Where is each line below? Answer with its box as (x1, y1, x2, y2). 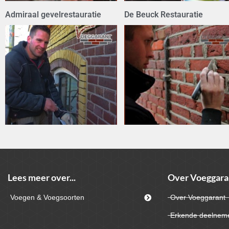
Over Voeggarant (170, 193, 225, 202)
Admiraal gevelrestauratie (5, 10, 101, 20)
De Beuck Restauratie (124, 10, 203, 20)
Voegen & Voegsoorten (10, 193, 84, 202)
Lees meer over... (8, 172, 76, 184)
